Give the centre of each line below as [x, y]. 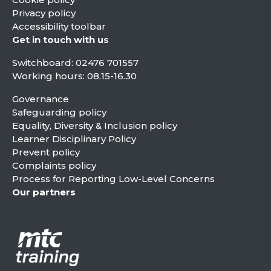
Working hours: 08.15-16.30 [74, 76]
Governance [41, 99]
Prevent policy [46, 152]
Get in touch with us [60, 40]
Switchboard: [44, 63]
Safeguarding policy [59, 112]
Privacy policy [44, 13]
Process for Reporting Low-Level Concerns [113, 179]
